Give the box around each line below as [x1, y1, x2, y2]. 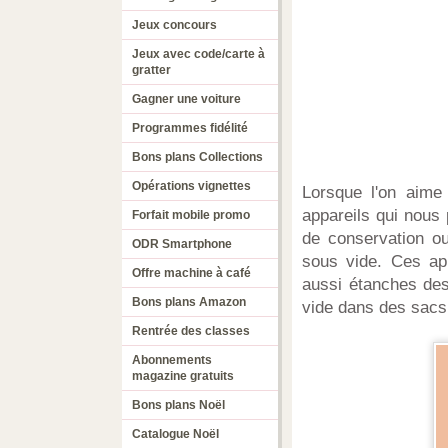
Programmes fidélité [132, 121, 248, 135]
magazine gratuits [132, 369, 234, 383]
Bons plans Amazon [132, 295, 246, 309]
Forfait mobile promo [132, 208, 250, 222]
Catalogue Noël [132, 427, 219, 441]
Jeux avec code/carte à [132, 47, 265, 61]
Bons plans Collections [132, 150, 263, 164]
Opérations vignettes [132, 179, 251, 193]
